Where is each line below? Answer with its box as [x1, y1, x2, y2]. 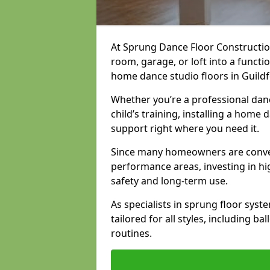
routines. [111, 227, 152, 240]
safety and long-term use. [111, 174, 228, 187]
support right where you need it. [111, 122, 259, 135]
